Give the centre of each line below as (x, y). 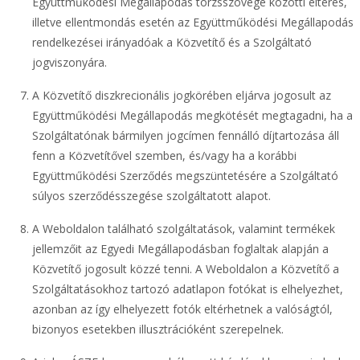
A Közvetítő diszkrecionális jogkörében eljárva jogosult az (182, 95)
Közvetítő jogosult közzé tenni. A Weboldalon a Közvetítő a (186, 269)
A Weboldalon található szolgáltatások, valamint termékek (184, 229)
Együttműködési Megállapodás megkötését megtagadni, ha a (192, 115)
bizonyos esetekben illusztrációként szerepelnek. (158, 329)
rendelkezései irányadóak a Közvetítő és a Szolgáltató (172, 42)
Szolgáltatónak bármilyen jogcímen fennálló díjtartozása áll (186, 135)
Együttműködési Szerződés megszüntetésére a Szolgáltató (185, 176)
